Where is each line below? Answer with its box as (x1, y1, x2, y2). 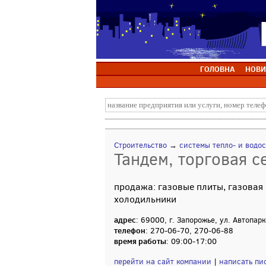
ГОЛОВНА (199, 64, 235, 74)
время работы (114, 236, 166, 246)
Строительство (114, 140, 167, 150)
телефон (114, 225, 145, 236)
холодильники (114, 193, 176, 205)
